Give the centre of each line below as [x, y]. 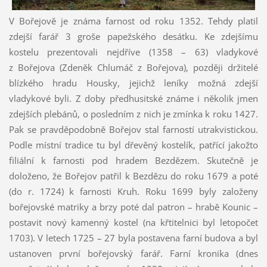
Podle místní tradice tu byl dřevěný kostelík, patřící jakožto [133, 145]
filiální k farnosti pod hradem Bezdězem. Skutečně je [133, 160]
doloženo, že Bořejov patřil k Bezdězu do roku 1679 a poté [133, 176]
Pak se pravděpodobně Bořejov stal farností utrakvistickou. [133, 129]
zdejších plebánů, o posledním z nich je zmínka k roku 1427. [133, 114]
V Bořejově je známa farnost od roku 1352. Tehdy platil [133, 21]
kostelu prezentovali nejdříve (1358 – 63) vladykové [133, 52]
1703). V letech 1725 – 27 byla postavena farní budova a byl [133, 237]
